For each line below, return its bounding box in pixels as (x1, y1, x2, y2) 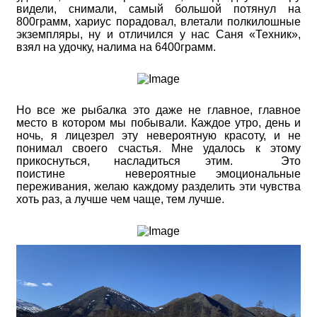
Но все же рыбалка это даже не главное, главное (16, 104, 301, 117)
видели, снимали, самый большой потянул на (16, 3, 301, 16)
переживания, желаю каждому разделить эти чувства (16, 180, 301, 193)
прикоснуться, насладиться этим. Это (16, 155, 301, 168)
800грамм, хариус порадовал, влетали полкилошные (16, 16, 301, 28)
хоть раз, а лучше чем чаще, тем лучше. (16, 193, 224, 206)
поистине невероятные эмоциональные (16, 168, 301, 180)
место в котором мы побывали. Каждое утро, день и (16, 117, 301, 129)
